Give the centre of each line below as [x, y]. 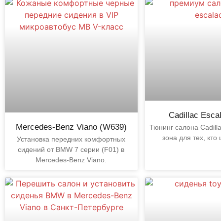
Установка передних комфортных [71, 139]
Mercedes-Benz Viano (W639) [71, 127]
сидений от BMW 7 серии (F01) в [71, 149]
